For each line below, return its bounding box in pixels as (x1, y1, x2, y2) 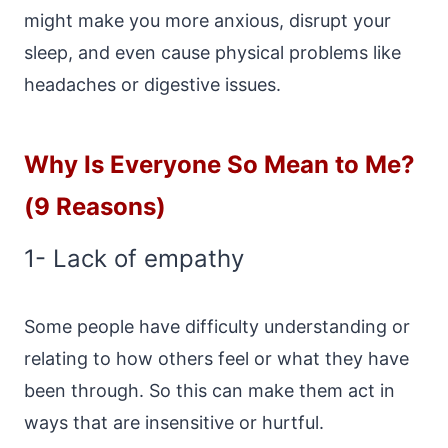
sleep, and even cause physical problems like (24, 42, 401, 63)
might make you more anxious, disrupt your (24, 10, 391, 31)
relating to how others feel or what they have (24, 348, 409, 369)
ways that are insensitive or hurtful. (24, 412, 324, 433)
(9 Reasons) (24, 192, 166, 221)
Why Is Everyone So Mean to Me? (24, 150, 415, 179)
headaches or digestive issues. (24, 74, 281, 95)
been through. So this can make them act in (24, 380, 395, 401)
